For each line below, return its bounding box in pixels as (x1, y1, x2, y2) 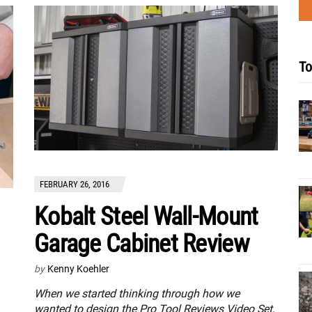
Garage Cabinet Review (34, 229, 249, 259)
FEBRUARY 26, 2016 (40, 179, 109, 190)
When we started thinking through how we (34, 287, 240, 301)
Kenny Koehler (47, 263, 109, 275)
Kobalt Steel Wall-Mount (34, 202, 258, 232)
